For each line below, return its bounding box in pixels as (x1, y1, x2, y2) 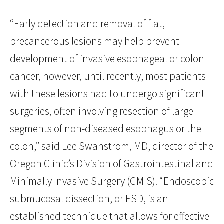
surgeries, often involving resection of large (10, 104, 193, 118)
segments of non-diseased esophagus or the (10, 122, 201, 136)
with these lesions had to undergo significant (10, 87, 205, 101)
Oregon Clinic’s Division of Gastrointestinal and (10, 157, 213, 171)
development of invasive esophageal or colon (10, 52, 204, 66)
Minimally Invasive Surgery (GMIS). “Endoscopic (10, 174, 214, 188)
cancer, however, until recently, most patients (10, 69, 206, 83)
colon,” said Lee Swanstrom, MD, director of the (10, 139, 213, 153)
